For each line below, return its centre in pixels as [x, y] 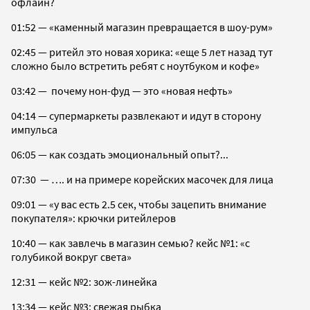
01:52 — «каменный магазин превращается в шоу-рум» [142, 27]
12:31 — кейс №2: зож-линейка [84, 281]
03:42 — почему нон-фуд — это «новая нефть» [123, 90]
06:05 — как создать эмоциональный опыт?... [120, 154]
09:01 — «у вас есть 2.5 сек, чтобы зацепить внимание [139, 204]
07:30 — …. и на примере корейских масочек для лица [143, 179]
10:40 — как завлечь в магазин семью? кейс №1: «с [130, 243]
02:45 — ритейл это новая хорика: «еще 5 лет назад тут [142, 52]
